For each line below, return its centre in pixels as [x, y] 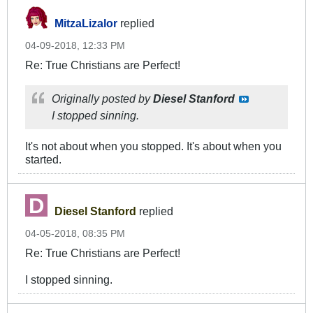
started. [43, 160]
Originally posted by [102, 99]
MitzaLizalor [86, 23]
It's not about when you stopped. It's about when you [153, 146]
